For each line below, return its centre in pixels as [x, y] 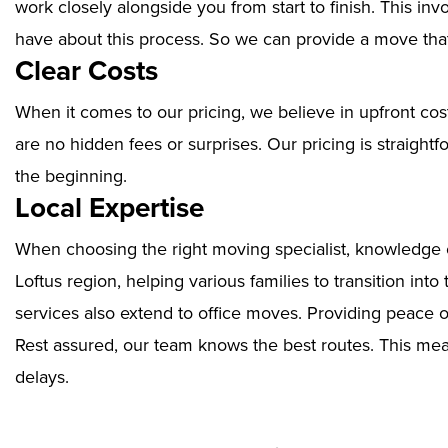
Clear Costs [86, 70]
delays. [42, 376]
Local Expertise [109, 207]
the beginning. [71, 175]
